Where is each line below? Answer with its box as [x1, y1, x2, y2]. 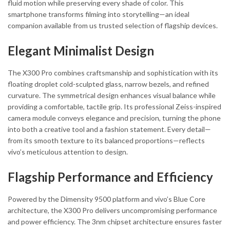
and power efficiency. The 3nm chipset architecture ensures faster [8, 217, 222, 226]
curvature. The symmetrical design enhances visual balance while [8, 91, 216, 100]
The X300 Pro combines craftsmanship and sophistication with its [8, 68, 218, 78]
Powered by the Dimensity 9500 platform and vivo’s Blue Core [8, 195, 205, 204]
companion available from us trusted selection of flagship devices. [8, 21, 218, 30]
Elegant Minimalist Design [8, 43, 154, 58]
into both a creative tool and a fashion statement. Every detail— [8, 125, 211, 134]
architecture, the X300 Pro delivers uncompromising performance [8, 206, 217, 215]
